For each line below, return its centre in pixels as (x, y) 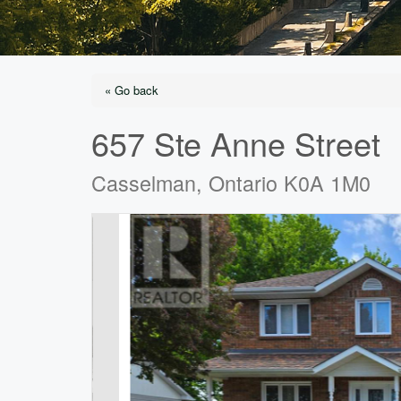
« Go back (132, 90)
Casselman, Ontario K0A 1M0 (231, 183)
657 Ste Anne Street (236, 143)
